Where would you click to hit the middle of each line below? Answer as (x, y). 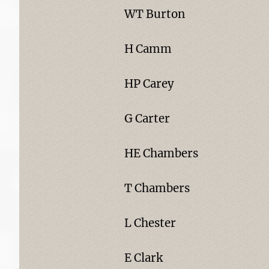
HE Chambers (161, 153)
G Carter (147, 119)
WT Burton (154, 14)
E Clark (143, 258)
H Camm (148, 49)
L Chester (150, 223)
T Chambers (157, 188)
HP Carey (149, 84)
